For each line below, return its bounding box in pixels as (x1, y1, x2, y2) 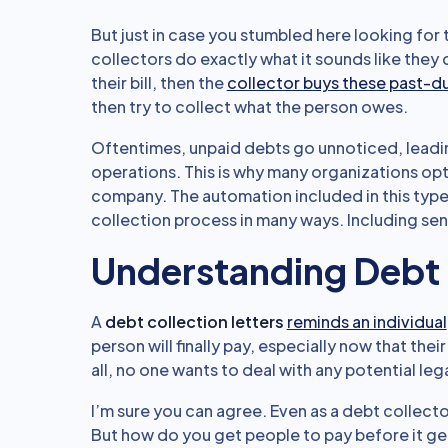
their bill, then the (90, 72, 227, 93)
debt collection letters (104, 311, 284, 332)
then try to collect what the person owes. (90, 96, 408, 117)
